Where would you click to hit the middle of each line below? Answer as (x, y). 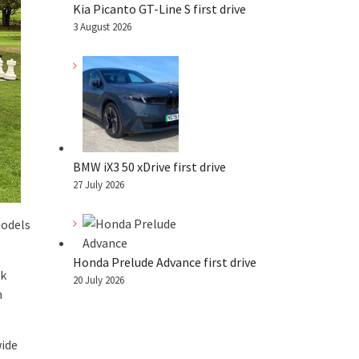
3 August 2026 (102, 27)
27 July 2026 (99, 184)
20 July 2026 (99, 280)
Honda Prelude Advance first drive (165, 262)
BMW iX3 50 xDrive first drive (149, 166)
